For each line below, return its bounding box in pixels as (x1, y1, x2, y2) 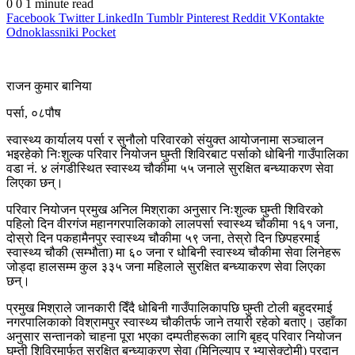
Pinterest (186, 10, 229, 25)
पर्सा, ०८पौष (6, 105, 61, 120)
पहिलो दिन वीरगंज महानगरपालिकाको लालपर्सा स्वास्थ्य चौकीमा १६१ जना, (6, 216, 338, 231)
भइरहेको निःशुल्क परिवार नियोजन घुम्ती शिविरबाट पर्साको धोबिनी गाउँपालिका (6, 147, 349, 161)
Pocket (82, 25, 116, 39)
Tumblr (147, 10, 183, 25)
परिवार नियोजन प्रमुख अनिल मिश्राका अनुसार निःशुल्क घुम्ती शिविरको (6, 202, 323, 216)
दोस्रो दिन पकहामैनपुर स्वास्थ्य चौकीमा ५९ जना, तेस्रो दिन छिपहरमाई (6, 231, 319, 245)
